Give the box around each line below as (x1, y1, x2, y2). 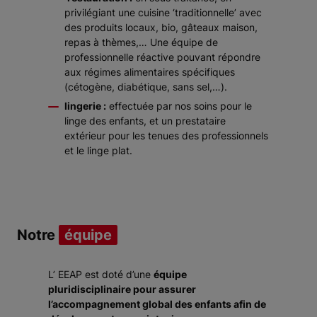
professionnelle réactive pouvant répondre (64, 51, 260, 63)
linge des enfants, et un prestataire (64, 115, 226, 127)
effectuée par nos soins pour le (106, 100, 252, 112)
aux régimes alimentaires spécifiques (64, 66, 235, 78)
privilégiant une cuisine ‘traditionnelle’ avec (64, 6, 262, 18)
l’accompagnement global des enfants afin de (48, 298, 266, 310)
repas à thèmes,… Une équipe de (64, 36, 218, 48)
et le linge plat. (64, 144, 132, 156)
